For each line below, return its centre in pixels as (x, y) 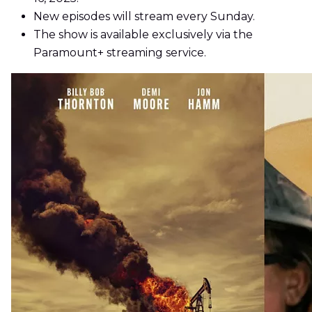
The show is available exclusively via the (143, 35)
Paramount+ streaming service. (120, 53)
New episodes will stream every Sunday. (144, 17)
